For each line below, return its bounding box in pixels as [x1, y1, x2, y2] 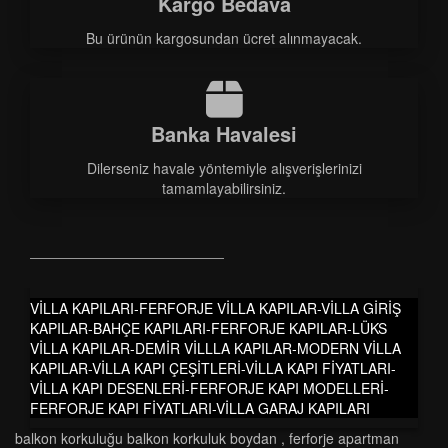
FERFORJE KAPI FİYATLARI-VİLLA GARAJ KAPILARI [30, 398, 370, 418]
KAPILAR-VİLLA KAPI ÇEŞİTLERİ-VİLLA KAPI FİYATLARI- [30, 358, 396, 378]
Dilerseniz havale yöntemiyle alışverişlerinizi [86, 158, 362, 178]
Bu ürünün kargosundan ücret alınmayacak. [86, 28, 362, 48]
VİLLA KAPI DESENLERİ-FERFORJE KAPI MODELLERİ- [30, 378, 389, 398]
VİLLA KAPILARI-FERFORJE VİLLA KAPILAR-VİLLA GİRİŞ [30, 298, 401, 318]
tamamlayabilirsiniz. [162, 178, 286, 198]
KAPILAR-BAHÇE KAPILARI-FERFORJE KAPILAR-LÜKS [30, 318, 387, 338]
